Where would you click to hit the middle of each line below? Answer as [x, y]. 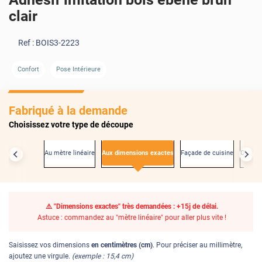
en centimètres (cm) [122, 245]
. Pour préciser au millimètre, [197, 245]
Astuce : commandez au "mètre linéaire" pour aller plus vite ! [132, 217]
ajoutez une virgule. [40, 256]
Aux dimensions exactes [138, 153]
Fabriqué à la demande [68, 110]
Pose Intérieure [79, 69]
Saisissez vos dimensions [50, 245]
